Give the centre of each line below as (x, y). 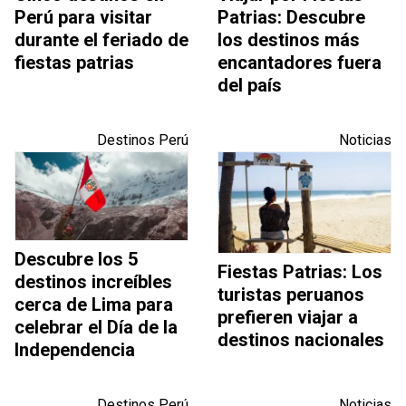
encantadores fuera (300, 63)
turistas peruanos (291, 295)
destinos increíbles (93, 282)
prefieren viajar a (288, 318)
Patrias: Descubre (291, 18)
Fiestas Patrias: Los (300, 272)
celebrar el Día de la (96, 328)
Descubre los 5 (76, 260)
